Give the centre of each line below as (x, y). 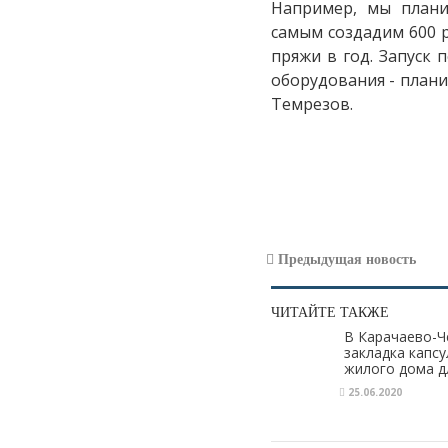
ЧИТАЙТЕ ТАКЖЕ (329, 312)
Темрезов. (311, 103)
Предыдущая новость (344, 259)
